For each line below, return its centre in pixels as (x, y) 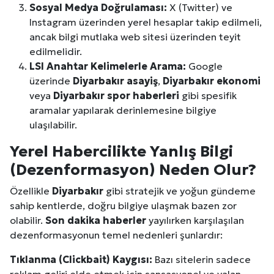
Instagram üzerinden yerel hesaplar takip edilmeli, (146, 22)
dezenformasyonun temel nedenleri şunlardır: (116, 235)
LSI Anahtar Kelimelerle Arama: (108, 66)
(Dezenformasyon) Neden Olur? (133, 169)
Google (204, 66)
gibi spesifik (208, 95)
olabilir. (28, 220)
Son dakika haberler (96, 220)
